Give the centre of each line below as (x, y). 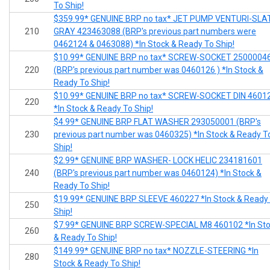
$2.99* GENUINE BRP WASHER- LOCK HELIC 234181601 (158, 161)
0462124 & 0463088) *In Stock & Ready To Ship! (144, 44)
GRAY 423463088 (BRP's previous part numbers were (155, 32)
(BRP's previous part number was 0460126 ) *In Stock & (159, 70)
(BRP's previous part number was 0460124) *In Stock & (158, 173)
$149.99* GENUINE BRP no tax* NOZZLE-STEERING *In (156, 251)
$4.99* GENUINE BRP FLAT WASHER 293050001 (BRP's (157, 122)
